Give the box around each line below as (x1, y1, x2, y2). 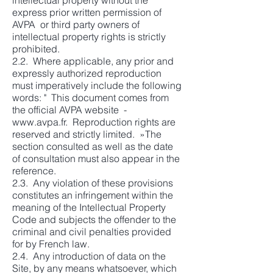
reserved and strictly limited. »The (12, 128, 161, 140)
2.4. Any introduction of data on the (12, 250, 166, 262)
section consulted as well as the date (12, 140, 173, 152)
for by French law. (12, 238, 90, 250)
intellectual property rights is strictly (12, 30, 166, 43)
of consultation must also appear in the (12, 152, 180, 165)
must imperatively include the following (12, 79, 182, 91)
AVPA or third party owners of (12, 18, 140, 30)
